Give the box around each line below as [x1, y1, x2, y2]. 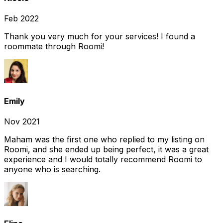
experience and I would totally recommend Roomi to [4, 154, 202, 164]
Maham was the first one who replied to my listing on [4, 134, 205, 144]
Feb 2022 [4, 13, 39, 24]
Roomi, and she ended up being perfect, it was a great [4, 144, 209, 154]
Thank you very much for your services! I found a [4, 31, 195, 42]
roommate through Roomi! [4, 41, 104, 52]
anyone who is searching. [4, 164, 101, 174]
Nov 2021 [4, 116, 40, 126]
